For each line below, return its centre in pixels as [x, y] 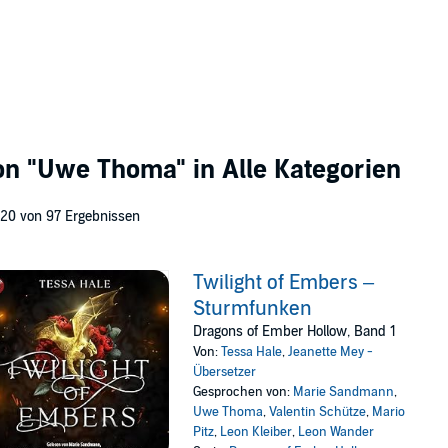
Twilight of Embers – [284, 283]
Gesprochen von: [243, 392]
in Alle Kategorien [293, 169]
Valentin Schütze [318, 412]
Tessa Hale [252, 352]
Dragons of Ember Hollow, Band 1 [295, 331]
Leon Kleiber [256, 432]
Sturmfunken [253, 309]
